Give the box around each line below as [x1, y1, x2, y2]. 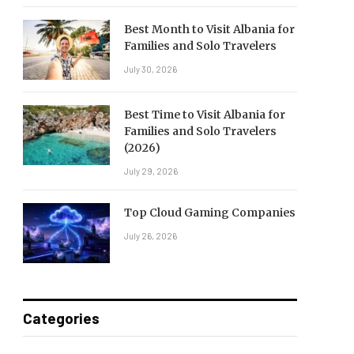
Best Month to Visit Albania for [124, 22, 295, 36]
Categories [23, 309, 100, 327]
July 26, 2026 [124, 231, 177, 241]
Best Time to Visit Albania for [124, 107, 285, 122]
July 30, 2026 [124, 64, 177, 74]
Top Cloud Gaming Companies [124, 205, 296, 220]
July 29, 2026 [124, 166, 178, 176]
